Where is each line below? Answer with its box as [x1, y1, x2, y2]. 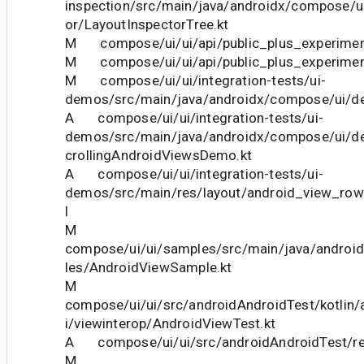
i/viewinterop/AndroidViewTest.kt [65, 314, 275, 331]
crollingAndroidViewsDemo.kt [65, 146, 253, 163]
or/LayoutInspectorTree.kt [65, 15, 229, 32]
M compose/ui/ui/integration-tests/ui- [65, 71, 326, 89]
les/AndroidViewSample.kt [65, 258, 232, 275]
